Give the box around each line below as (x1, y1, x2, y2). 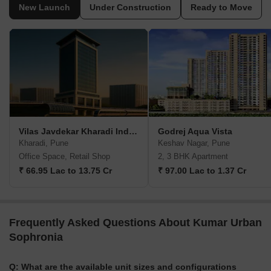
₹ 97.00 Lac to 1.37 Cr (158, 166, 246, 176)
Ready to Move (191, 2, 252, 13)
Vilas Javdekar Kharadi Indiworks (129, 126, 137, 137)
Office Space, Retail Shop (19, 152, 110, 162)
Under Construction (90, 2, 171, 13)
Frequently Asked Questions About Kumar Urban (9, 217, 262, 229)
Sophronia (9, 231, 63, 244)
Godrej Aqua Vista (158, 126, 232, 137)
